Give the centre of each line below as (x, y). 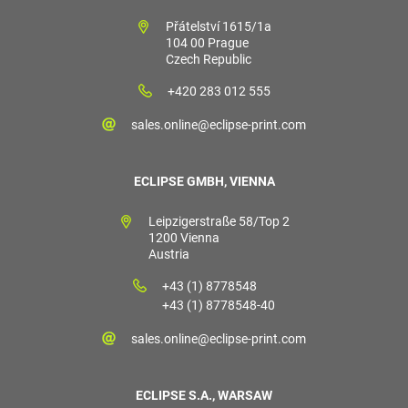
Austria (168, 255)
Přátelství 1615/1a (219, 27)
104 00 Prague (207, 43)
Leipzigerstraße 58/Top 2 (219, 222)
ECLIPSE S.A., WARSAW (204, 396)
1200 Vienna (184, 238)
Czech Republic (209, 60)
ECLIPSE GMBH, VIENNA (204, 182)
